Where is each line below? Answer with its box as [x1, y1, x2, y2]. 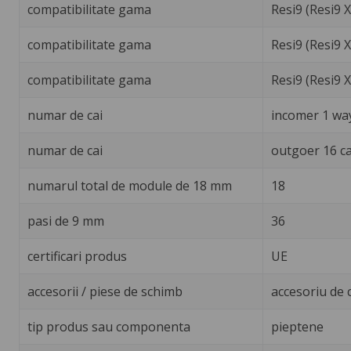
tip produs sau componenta [27, 317, 190, 335]
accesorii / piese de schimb [27, 282, 183, 300]
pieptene [270, 317, 324, 335]
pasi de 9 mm [27, 212, 104, 230]
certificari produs [27, 247, 127, 265]
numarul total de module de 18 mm [27, 176, 232, 194]
